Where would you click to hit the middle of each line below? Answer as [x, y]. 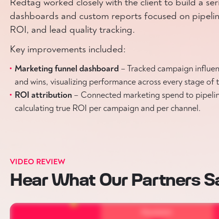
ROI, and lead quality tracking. [72, 30]
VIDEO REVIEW [37, 162]
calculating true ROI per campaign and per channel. [108, 108]
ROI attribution [44, 95]
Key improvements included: [68, 49]
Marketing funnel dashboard [68, 69]
